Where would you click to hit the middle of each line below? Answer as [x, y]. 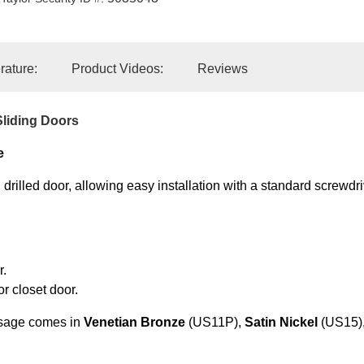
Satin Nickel [281, 323]
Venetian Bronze [134, 323]
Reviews [223, 69]
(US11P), [215, 323]
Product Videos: [117, 69]
